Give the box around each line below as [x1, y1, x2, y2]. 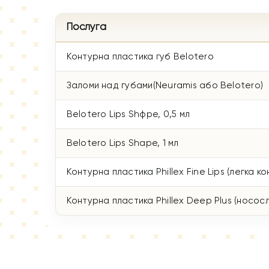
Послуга [66, 22, 106, 33]
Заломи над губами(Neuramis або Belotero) [66, 81, 264, 91]
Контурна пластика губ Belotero [66, 52, 214, 62]
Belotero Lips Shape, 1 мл [66, 139, 179, 148]
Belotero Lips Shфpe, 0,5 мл [66, 110, 190, 119]
